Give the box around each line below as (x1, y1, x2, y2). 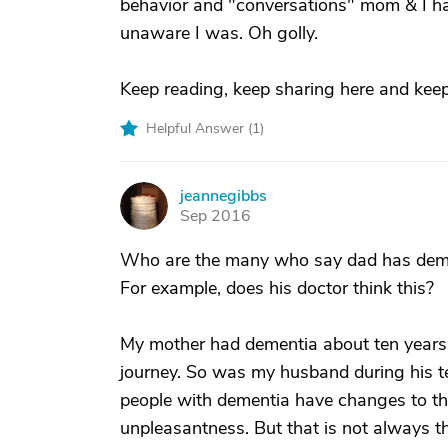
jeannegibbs (180, 185, 267, 207)
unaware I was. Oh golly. (120, 21, 318, 45)
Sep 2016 (180, 205, 251, 227)
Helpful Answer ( (146, 119, 252, 138)
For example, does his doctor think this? (120, 276, 434, 300)
